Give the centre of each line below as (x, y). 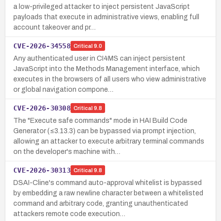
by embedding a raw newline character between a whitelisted (108, 193)
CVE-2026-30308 (42, 108)
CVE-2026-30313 (42, 170)
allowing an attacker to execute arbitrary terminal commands (109, 141)
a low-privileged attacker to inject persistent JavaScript (102, 6)
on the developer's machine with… (67, 151)
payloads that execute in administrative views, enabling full (106, 17)
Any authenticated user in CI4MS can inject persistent (99, 58)
